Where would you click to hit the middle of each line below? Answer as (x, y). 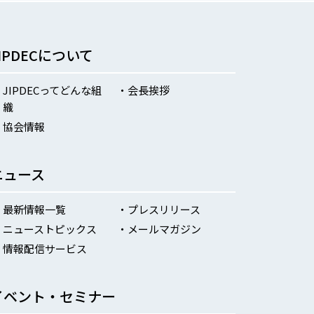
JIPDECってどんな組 (53, 90)
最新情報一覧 (35, 209)
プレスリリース (164, 209)
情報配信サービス (45, 248)
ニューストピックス (50, 229)
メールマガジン (164, 229)
